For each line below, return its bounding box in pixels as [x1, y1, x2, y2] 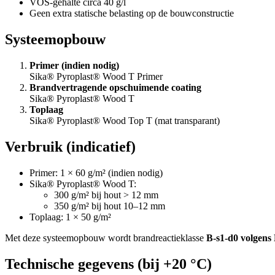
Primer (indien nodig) [29, 60, 119, 71]
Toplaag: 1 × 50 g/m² [29, 211, 111, 222]
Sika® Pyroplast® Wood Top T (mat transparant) [29, 115, 220, 126]
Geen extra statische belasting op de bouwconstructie [29, 8, 234, 19]
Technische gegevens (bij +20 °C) [5, 255, 212, 272]
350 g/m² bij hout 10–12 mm [54, 200, 165, 211]
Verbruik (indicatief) [5, 138, 136, 155]
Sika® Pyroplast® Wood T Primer [29, 71, 163, 82]
